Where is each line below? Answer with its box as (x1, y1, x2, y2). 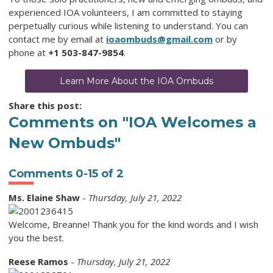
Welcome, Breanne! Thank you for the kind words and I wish (9, 218, 258, 231)
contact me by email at (9, 33, 106, 46)
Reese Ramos (9, 255, 68, 268)
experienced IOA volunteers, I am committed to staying (9, 6, 243, 19)
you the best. (9, 232, 64, 244)
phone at (9, 46, 48, 59)
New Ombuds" (9, 134, 121, 152)
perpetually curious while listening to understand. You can (9, 19, 248, 32)
